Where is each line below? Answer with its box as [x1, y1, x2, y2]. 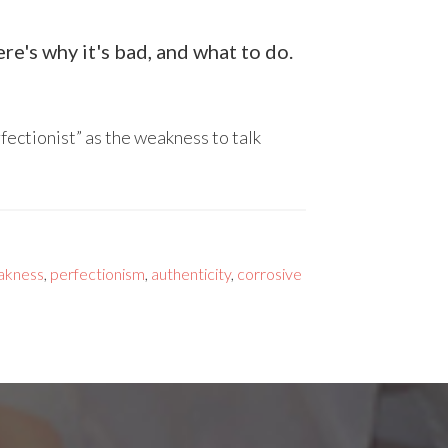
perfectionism [50, 263, 145, 283]
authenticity [151, 263, 231, 283]
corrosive [237, 263, 302, 283]
